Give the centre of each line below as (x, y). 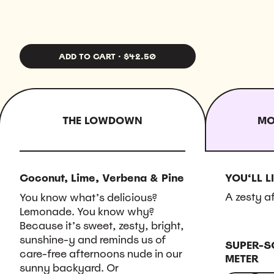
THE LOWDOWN (102, 120)
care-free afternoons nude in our (101, 254)
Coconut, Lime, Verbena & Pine (102, 178)
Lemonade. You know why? (87, 211)
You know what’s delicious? (88, 197)
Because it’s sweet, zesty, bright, (102, 225)
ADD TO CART (87, 56)
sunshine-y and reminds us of (93, 239)
